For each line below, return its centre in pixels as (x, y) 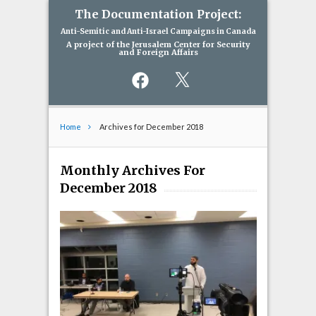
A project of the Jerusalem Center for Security (158, 44)
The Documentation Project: (158, 14)
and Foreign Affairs (158, 52)
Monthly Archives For (132, 170)
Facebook (144, 74)
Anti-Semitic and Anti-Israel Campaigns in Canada (158, 31)
